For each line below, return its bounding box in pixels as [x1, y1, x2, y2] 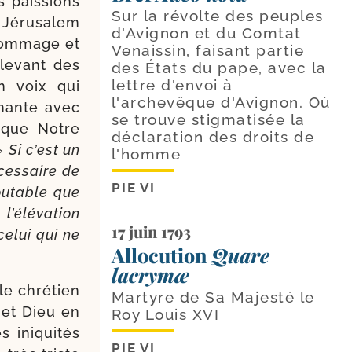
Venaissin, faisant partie [111, 41, 305, 59]
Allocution [111, 241, 211, 268]
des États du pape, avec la [111, 58, 327, 76]
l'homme [111, 145, 181, 163]
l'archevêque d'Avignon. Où [111, 93, 331, 111]
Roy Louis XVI [111, 305, 220, 323]
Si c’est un [8, 141, 80, 158]
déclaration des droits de [111, 127, 315, 145]
